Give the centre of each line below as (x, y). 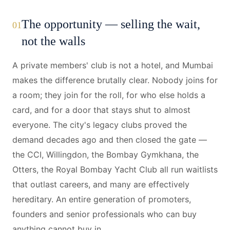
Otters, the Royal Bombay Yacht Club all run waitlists (115, 169)
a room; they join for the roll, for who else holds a (109, 95)
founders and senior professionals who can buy (104, 214)
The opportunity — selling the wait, (111, 24)
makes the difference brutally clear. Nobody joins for (115, 80)
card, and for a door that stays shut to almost (101, 110)
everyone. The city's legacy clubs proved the (100, 125)
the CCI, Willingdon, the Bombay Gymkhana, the (106, 155)
